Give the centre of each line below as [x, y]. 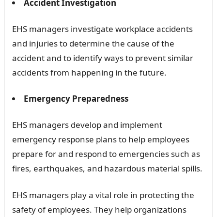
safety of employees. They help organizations [99, 209]
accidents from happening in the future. [89, 72]
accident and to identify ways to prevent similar [102, 58]
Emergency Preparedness [76, 98]
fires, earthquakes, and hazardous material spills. [107, 168]
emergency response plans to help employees [101, 139]
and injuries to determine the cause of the [93, 43]
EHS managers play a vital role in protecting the [103, 195]
